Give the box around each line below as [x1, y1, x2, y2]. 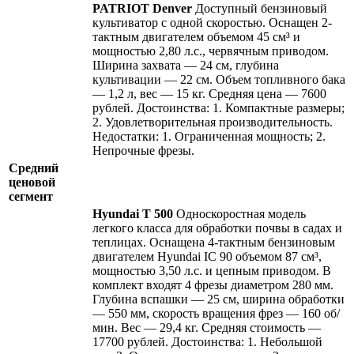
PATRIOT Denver [92, 2, 192, 16]
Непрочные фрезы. [92, 144, 194, 158]
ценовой [9, 175, 55, 190]
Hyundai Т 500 [92, 207, 173, 221]
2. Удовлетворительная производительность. [92, 115, 333, 130]
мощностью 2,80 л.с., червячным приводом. [92, 44, 329, 58]
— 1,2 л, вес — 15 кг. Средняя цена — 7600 [92, 87, 326, 101]
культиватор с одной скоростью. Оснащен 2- [92, 16, 332, 30]
